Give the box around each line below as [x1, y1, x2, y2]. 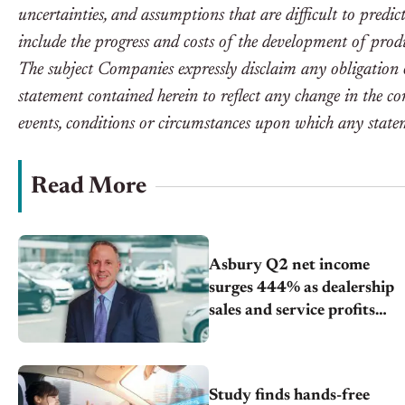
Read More [31, 175, 146, 200]
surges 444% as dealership [209, 280, 395, 297]
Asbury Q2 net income [209, 258, 371, 275]
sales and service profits [209, 303, 376, 320]
